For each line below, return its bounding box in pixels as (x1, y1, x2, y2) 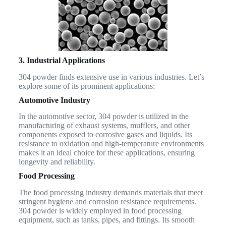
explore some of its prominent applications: (18, 81, 155, 90)
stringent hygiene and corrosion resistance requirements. (18, 197, 196, 206)
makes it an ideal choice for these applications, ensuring (18, 148, 195, 157)
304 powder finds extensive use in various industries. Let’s (18, 72, 204, 81)
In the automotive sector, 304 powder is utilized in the (18, 112, 189, 121)
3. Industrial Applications (18, 55, 105, 65)
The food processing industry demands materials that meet (18, 188, 203, 197)
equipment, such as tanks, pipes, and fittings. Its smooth (18, 215, 195, 224)
